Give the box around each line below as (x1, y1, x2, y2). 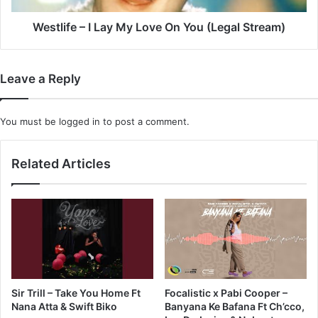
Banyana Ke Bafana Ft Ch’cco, (165, 300, 305, 312)
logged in (59, 116, 100, 128)
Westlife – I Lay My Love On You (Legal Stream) (33, 20, 285, 35)
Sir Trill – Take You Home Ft (11, 286, 141, 299)
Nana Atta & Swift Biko (11, 300, 117, 312)
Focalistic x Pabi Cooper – (165, 286, 287, 299)
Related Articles (11, 156, 111, 172)
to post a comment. (100, 116, 190, 128)
